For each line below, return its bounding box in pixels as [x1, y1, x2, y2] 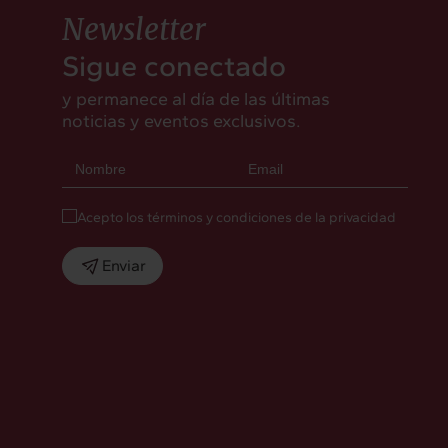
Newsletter [62, 10, 206, 48]
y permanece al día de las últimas [62, 87, 330, 110]
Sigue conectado [62, 47, 286, 83]
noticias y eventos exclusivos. [62, 109, 301, 132]
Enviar [102, 256, 146, 276]
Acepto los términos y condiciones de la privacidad [76, 208, 396, 226]
